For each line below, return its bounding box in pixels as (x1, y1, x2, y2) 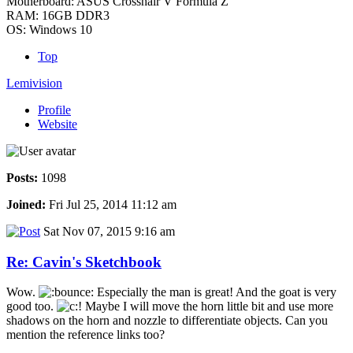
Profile (38, 102, 71, 117)
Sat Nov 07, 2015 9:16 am (40, 224, 175, 238)
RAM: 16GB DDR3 (6, 8, 110, 22)
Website (38, 117, 77, 131)
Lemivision (6, 76, 62, 90)
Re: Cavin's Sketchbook (6, 253, 162, 270)
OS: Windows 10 (6, 22, 92, 36)
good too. (6, 299, 57, 314)
